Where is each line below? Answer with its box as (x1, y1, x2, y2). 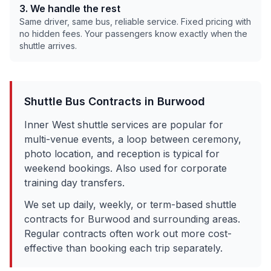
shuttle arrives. (19, 41, 77, 51)
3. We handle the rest (19, 2, 120, 15)
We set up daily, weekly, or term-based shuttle (24, 198, 237, 211)
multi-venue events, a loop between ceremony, (24, 133, 241, 145)
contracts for (24, 213, 88, 225)
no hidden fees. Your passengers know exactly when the (19, 28, 247, 39)
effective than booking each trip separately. (24, 242, 223, 254)
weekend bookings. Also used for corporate (24, 162, 227, 174)
